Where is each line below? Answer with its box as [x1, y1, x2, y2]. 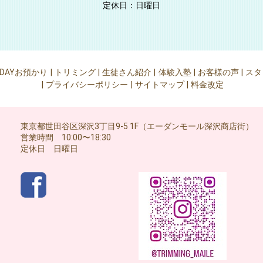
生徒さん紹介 [102, 68, 152, 77]
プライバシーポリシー [46, 80, 129, 90]
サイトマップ [134, 80, 184, 90]
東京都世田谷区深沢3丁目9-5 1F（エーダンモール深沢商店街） [21, 121, 254, 131]
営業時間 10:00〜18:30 [21, 132, 112, 142]
